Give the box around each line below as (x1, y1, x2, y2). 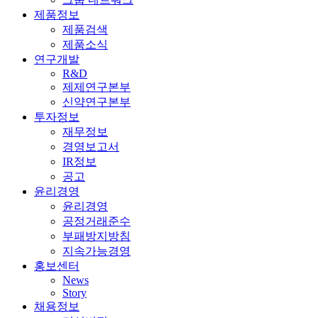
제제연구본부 (62, 81, 131, 93)
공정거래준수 (62, 215, 131, 227)
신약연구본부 (62, 96, 131, 108)
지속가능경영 (62, 245, 131, 257)
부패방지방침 (62, 230, 131, 242)
